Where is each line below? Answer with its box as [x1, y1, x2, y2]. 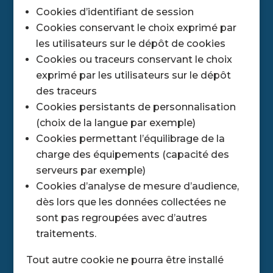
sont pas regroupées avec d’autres [35, 211, 207, 224]
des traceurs [35, 85, 97, 97]
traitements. [35, 227, 96, 239]
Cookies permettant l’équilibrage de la [35, 132, 225, 144]
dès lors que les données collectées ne [35, 196, 226, 208]
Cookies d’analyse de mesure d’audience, [35, 180, 239, 192]
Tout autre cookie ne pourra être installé [26, 253, 224, 266]
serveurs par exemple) [35, 164, 146, 176]
